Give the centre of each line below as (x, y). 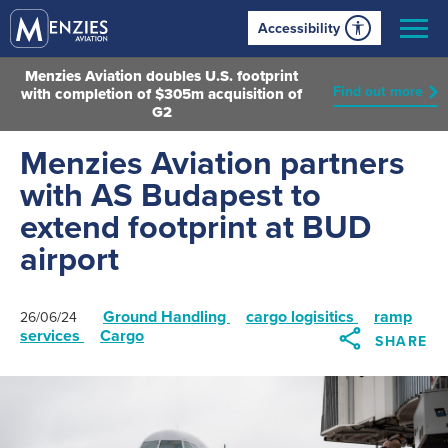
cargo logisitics (302, 317)
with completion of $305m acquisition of (161, 93)
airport (69, 259)
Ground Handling (166, 317)
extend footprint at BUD (195, 227)
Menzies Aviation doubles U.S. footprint (161, 75)
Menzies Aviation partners (212, 163)
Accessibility (299, 28)
